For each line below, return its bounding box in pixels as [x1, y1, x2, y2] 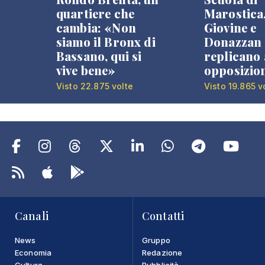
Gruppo [142, 235, 170, 245]
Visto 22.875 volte [56, 80, 133, 91]
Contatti [142, 208, 185, 223]
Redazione [142, 247, 183, 257]
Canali [15, 208, 49, 223]
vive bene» [56, 62, 116, 78]
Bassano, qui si [56, 47, 142, 64]
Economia [15, 247, 52, 257]
